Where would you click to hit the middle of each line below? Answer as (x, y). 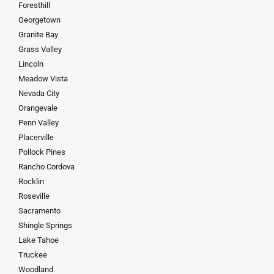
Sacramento (39, 211)
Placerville (36, 138)
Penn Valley (39, 123)
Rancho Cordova (46, 167)
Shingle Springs (45, 226)
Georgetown (39, 20)
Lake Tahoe (39, 240)
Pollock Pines (42, 152)
